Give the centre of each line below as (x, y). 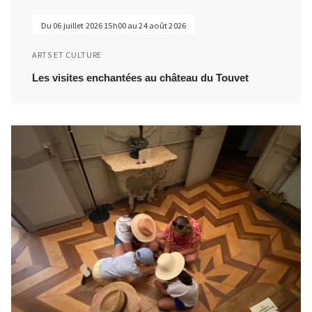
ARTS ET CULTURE (67, 54)
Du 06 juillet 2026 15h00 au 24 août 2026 (114, 25)
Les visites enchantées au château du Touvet (140, 77)
